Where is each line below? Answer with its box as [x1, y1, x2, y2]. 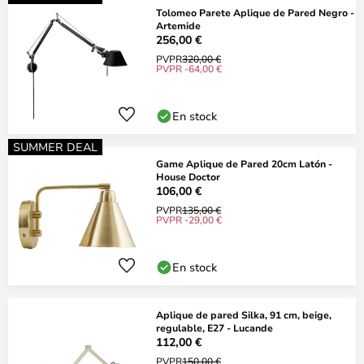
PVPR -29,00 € [156, 213, 222, 226]
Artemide [156, 19, 201, 32]
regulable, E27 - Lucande [156, 321, 273, 334]
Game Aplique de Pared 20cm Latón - [156, 157, 332, 170]
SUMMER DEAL [13, 139, 97, 154]
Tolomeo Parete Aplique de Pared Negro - [156, 6, 354, 19]
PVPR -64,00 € [156, 62, 222, 75]
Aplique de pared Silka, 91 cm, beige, [156, 308, 331, 321]
